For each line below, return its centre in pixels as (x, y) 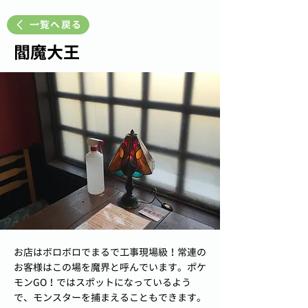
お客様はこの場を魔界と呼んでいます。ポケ (110, 267)
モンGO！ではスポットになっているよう (102, 282)
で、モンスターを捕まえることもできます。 (110, 297)
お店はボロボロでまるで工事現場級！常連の (110, 252)
